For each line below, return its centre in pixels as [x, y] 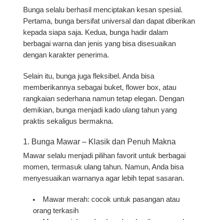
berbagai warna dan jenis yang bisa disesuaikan [100, 43]
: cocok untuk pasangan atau [133, 199]
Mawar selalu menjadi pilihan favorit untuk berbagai [105, 155]
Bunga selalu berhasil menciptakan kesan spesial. [103, 10]
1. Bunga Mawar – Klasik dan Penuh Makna [100, 141]
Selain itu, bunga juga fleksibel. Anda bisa [89, 76]
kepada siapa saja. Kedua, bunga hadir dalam [96, 32]
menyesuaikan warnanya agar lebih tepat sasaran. [104, 178]
